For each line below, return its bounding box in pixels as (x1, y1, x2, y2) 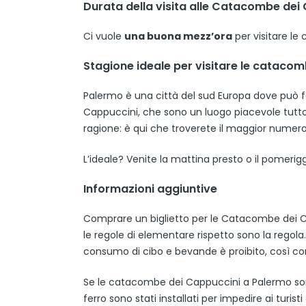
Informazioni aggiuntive (83, 181, 217, 197)
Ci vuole (83, 29, 124, 43)
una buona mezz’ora (124, 29, 232, 43)
